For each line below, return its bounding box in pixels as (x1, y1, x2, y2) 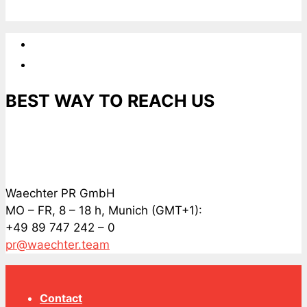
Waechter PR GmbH (5, 186, 115, 201)
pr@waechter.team (5, 238, 110, 252)
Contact (40, 291, 82, 306)
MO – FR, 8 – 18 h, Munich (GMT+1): (5, 204, 202, 218)
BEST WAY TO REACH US (5, 90, 214, 111)
